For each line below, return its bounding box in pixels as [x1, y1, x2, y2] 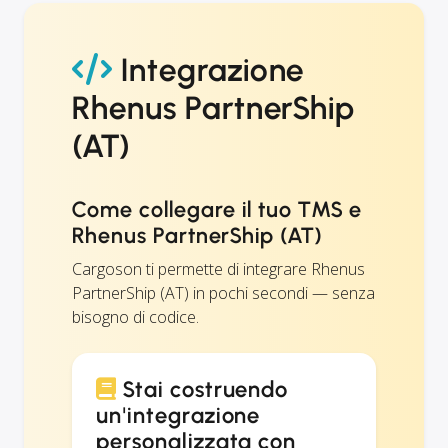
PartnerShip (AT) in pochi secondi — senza [72, 281, 375, 304]
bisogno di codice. [72, 305, 199, 328]
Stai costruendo [116, 375, 289, 403]
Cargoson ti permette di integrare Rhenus [72, 257, 365, 280]
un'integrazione [96, 401, 261, 429]
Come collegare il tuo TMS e [72, 195, 362, 223]
